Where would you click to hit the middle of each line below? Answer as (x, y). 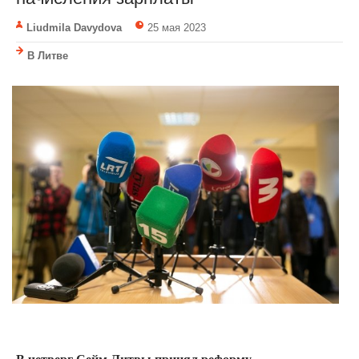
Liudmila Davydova (74, 28)
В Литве (48, 56)
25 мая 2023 (176, 28)
